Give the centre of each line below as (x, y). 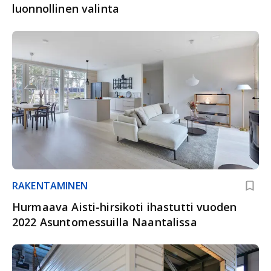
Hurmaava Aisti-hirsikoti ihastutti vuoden (125, 207)
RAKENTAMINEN (50, 186)
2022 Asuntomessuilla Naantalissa (105, 222)
